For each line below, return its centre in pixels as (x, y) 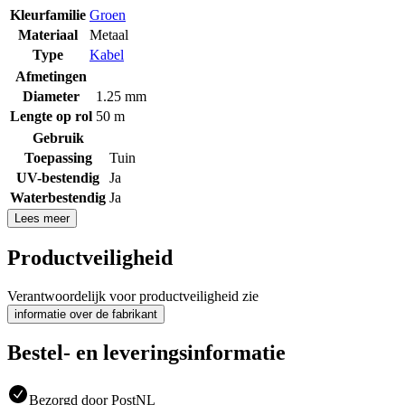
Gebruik (58, 137)
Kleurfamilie (48, 14)
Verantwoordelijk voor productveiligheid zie (133, 296)
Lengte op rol (51, 116)
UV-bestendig (58, 177)
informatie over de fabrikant (86, 314)
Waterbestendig (58, 197)
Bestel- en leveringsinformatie (146, 353)
